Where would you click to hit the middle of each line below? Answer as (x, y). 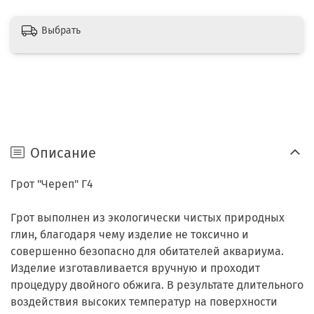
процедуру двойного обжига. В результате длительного (157, 285)
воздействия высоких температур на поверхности (144, 302)
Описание (63, 152)
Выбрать (61, 31)
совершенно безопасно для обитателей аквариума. (147, 252)
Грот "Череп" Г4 (52, 184)
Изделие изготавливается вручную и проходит (135, 268)
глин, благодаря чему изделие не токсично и (130, 235)
